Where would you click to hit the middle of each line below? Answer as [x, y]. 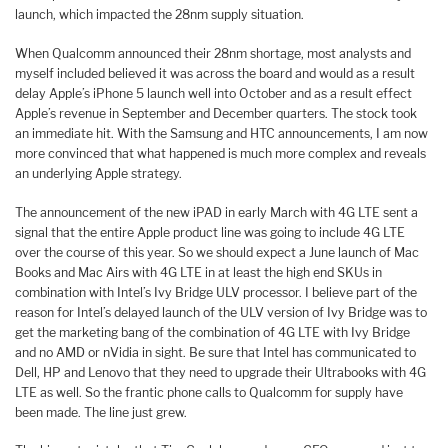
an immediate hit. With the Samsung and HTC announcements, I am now [221, 133]
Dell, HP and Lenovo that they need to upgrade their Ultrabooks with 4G [220, 372]
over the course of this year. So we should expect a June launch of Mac [217, 252]
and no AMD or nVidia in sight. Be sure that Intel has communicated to [215, 352]
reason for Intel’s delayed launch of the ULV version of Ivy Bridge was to [221, 312]
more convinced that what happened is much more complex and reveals [220, 153]
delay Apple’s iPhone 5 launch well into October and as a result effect [213, 93]
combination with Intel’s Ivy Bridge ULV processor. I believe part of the [216, 292]
